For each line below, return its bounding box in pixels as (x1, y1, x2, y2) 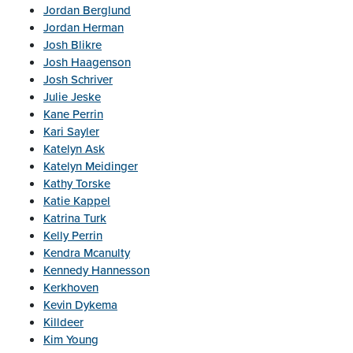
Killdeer (43, 314, 84, 331)
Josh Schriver (43, 71, 113, 88)
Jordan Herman (43, 19, 124, 36)
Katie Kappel (43, 192, 110, 210)
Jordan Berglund (43, 2, 131, 19)
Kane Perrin (43, 106, 103, 123)
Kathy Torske (43, 175, 110, 192)
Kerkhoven (43, 279, 98, 296)
